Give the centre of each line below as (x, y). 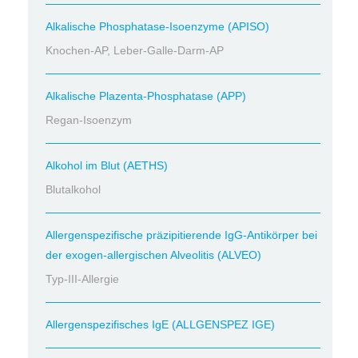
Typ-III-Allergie (82, 279)
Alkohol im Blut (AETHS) (107, 165)
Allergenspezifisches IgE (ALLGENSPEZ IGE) (160, 324)
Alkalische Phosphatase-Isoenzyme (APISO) (157, 26)
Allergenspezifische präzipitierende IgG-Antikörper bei (181, 235)
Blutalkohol (73, 189)
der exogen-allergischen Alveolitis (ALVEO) (153, 255)
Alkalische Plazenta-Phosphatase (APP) (146, 96)
